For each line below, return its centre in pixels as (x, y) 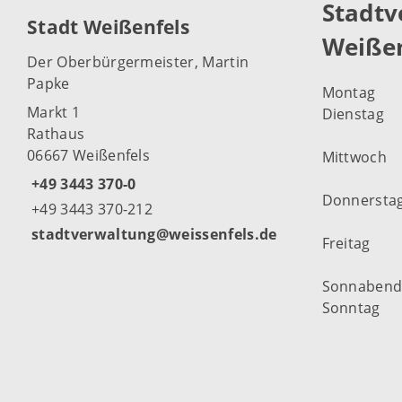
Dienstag (353, 114)
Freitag (346, 244)
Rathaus (56, 133)
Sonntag (351, 308)
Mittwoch (354, 157)
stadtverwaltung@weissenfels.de (154, 234)
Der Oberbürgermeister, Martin (138, 61)
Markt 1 (54, 112)
